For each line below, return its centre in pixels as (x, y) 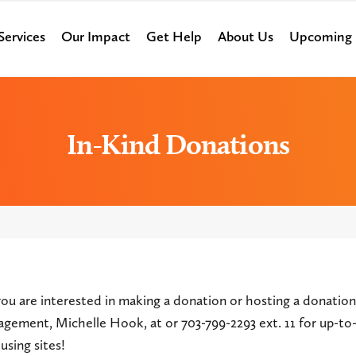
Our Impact (95, 37)
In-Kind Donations (178, 144)
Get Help (174, 37)
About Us (245, 37)
